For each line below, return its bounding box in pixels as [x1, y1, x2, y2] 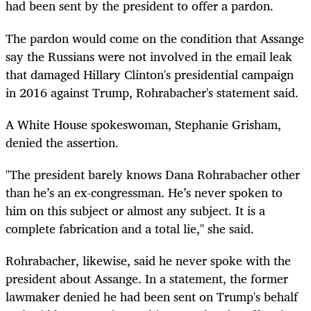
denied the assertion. [6, 131, 119, 153]
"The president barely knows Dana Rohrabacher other [6, 163, 300, 185]
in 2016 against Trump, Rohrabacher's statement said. [6, 81, 299, 103]
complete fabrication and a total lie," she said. [6, 217, 254, 239]
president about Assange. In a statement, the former [6, 268, 288, 289]
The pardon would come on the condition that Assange [6, 27, 304, 49]
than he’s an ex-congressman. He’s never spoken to [6, 181, 283, 203]
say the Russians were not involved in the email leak [6, 45, 292, 67]
